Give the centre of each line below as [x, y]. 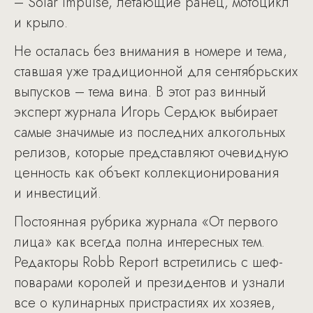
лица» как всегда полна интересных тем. [139, 242]
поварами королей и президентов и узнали [150, 283]
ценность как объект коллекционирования [146, 173]
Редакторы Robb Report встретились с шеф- [148, 262]
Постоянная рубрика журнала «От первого [146, 222]
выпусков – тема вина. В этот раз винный [140, 92]
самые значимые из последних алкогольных [150, 132]
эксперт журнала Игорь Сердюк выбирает [146, 112]
